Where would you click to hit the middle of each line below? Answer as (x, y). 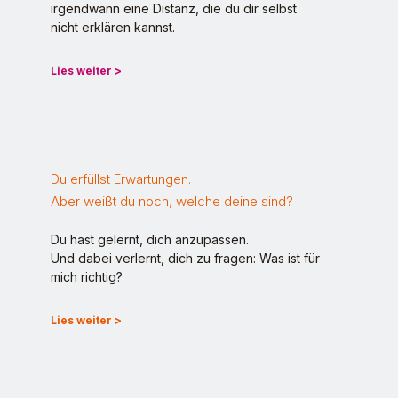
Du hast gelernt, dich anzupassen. (150, 240)
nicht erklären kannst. (113, 28)
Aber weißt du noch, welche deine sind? (172, 202)
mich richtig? (87, 277)
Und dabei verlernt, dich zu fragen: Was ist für (185, 259)
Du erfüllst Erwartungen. (121, 179)
